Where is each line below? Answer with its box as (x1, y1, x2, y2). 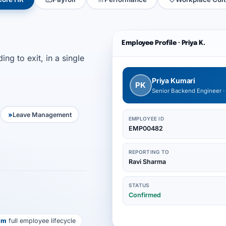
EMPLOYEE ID (128, 116, 164, 122)
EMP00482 (128, 125, 163, 132)
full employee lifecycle (6, 217, 76, 224)
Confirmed (128, 191, 161, 199)
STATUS (128, 182, 150, 188)
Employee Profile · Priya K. (121, 40, 206, 46)
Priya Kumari (151, 76, 196, 85)
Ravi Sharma (128, 158, 166, 165)
